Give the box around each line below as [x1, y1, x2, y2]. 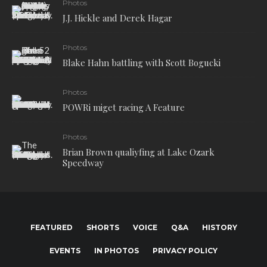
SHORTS [86, 222, 119, 232]
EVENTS [49, 246, 80, 255]
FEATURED [30, 222, 73, 232]
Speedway [63, 156, 104, 169]
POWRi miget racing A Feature [63, 101, 185, 113]
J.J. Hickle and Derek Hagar [63, 11, 172, 24]
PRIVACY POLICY [153, 246, 218, 255]
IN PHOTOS [94, 246, 139, 255]
